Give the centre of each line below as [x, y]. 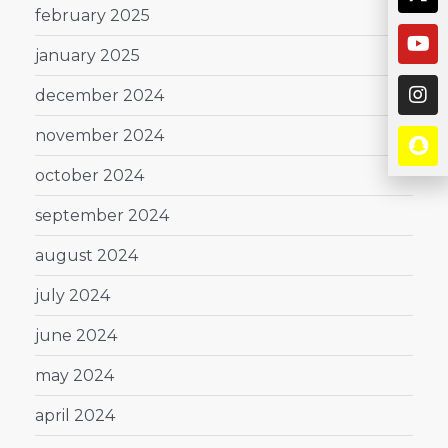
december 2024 [99, 95]
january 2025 [87, 55]
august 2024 [86, 255]
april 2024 [75, 415]
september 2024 [102, 215]
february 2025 [92, 15]
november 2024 [99, 135]
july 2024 [72, 295]
